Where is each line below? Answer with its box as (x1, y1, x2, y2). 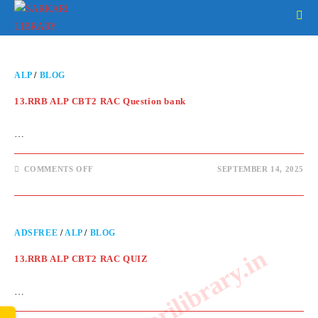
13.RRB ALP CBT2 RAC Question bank (14, 96, 186, 106)
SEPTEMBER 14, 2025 (217, 165, 304, 173)
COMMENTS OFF (23, 165, 94, 173)
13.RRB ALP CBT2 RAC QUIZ (14, 253, 148, 264)
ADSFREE (14, 228, 58, 238)
